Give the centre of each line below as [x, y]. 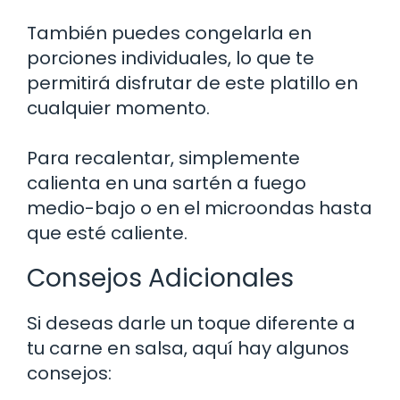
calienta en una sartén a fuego [167, 183]
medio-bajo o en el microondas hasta [200, 208]
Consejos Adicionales [160, 279]
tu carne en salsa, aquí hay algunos [188, 349]
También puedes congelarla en [169, 33]
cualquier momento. [118, 108]
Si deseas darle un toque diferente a [191, 324]
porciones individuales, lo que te [171, 58]
